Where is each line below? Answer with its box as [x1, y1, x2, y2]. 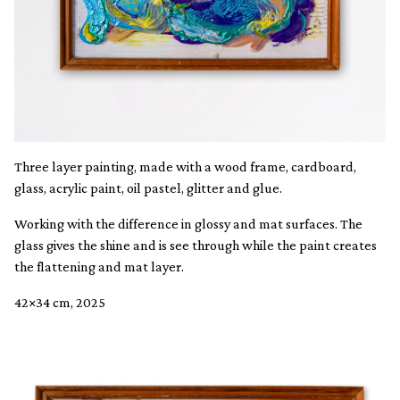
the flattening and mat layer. [14, 258, 184, 274]
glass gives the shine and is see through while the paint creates [14, 237, 377, 253]
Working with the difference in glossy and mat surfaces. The [14, 215, 362, 231]
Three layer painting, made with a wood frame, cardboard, [14, 158, 356, 174]
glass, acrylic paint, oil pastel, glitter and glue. [14, 179, 282, 196]
